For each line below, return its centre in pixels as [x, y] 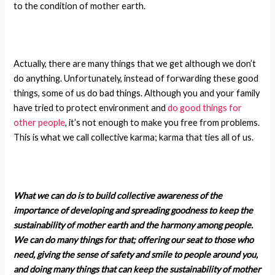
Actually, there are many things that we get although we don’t [135, 64]
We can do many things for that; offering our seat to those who [134, 240]
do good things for [205, 108]
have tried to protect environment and [91, 108]
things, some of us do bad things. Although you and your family [137, 93]
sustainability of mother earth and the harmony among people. [134, 225]
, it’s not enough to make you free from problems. [163, 123]
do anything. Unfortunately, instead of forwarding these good [136, 79]
